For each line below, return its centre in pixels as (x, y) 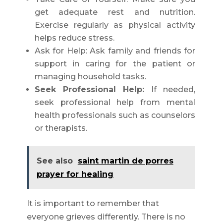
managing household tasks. (90, 77)
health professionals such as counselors (115, 115)
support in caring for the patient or (115, 64)
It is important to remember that (93, 204)
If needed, (170, 90)
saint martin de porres (125, 161)
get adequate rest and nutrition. (115, 12)
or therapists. (61, 128)
